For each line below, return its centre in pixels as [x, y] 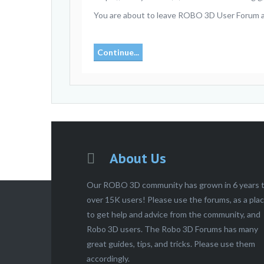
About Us [136, 158]
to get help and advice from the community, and [174, 214]
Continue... [118, 52]
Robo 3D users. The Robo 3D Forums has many [172, 229]
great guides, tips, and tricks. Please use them [171, 244]
